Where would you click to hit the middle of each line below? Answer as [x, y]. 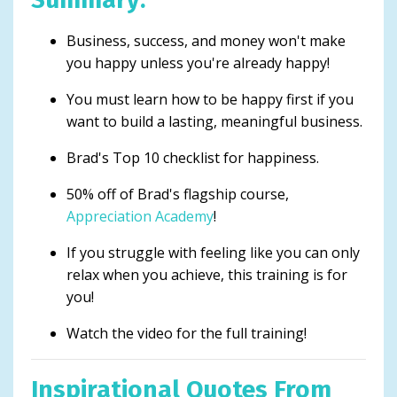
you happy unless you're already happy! [200, 62]
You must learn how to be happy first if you [210, 99]
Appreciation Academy [140, 216]
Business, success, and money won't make [206, 40]
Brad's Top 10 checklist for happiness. [195, 157]
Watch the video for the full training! [188, 333]
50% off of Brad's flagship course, [178, 194]
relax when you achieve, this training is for [207, 274]
